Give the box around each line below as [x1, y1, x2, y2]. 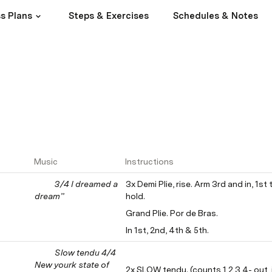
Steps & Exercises [68, 10, 149, 21]
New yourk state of [35, 260, 109, 270]
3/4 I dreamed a [55, 179, 118, 189]
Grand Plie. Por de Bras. [126, 208, 218, 218]
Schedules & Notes [172, 10, 258, 21]
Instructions [125, 157, 174, 166]
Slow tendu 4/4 [55, 248, 116, 257]
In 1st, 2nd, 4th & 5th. [126, 225, 209, 235]
